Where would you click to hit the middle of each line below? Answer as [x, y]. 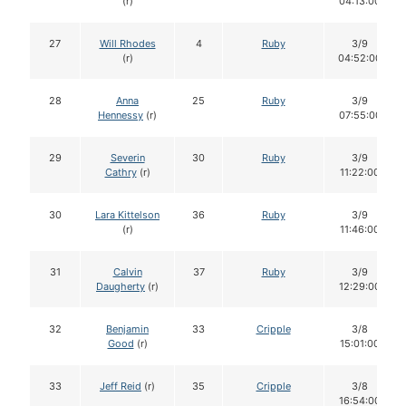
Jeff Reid [121, 387]
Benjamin [127, 329]
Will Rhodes [127, 44]
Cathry [121, 173]
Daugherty [121, 287]
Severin [127, 158]
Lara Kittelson [127, 215]
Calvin [127, 272]
